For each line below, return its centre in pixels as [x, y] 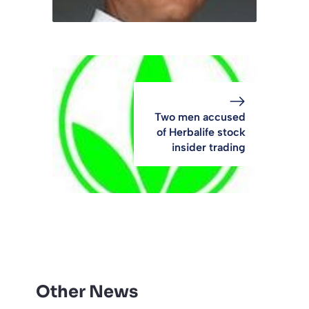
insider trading [209, 148]
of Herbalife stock [201, 132]
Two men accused [200, 117]
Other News [87, 292]
